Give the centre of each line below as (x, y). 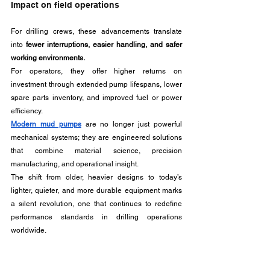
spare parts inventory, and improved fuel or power (96, 98)
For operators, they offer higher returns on (96, 71)
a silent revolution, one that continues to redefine (96, 204)
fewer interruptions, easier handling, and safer (104, 45)
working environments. (48, 58)
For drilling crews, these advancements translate (96, 31)
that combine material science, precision (96, 151)
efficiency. (27, 111)
